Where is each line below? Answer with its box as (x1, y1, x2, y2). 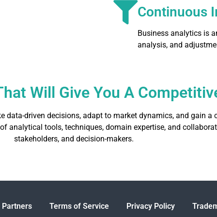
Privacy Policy (126, 201, 175, 211)
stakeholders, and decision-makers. (14, 134, 134, 143)
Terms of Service (49, 201, 109, 211)
